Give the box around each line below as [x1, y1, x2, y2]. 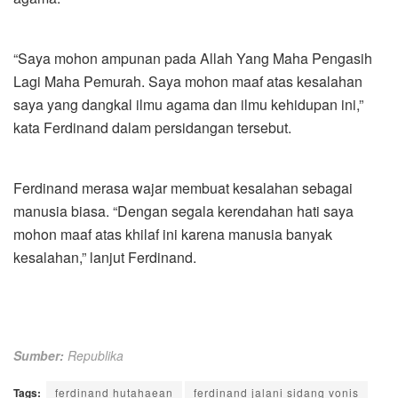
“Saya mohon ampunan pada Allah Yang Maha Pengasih [13, 48, 372, 69]
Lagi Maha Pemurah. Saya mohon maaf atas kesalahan [13, 71, 362, 92]
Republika [68, 346, 123, 365]
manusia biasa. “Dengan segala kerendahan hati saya [13, 201, 354, 222]
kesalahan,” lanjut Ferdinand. [13, 247, 200, 268]
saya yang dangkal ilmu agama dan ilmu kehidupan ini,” [13, 94, 363, 115]
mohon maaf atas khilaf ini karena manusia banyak [13, 224, 332, 245]
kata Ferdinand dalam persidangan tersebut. [13, 117, 295, 139]
